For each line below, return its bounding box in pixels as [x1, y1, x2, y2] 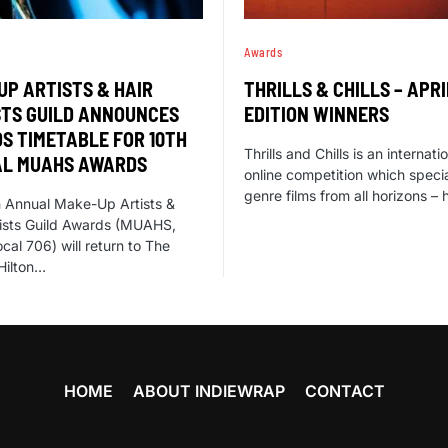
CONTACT [305, 381, 385, 401]
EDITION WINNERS [244, 101, 389, 126]
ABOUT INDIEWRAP [133, 381, 285, 401]
